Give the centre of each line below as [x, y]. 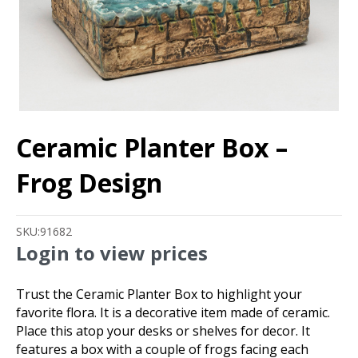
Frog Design [89, 183]
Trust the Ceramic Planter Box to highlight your [159, 294]
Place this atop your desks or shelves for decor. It [163, 331]
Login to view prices [112, 253]
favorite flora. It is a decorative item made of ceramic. [173, 313]
